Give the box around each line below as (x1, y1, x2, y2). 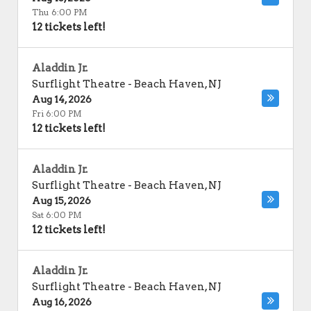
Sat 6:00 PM (32, 210, 82, 220)
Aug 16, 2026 (32, 296, 92, 308)
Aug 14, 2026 (32, 94, 92, 105)
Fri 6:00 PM (32, 108, 82, 119)
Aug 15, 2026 (32, 195, 91, 206)
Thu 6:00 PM (32, 7, 87, 17)
